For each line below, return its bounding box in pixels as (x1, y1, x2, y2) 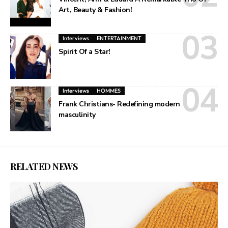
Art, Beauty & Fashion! (59, 5, 132, 15)
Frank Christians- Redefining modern (59, 99, 180, 109)
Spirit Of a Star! (59, 47, 110, 57)
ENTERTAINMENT (97, 34, 142, 42)
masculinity (59, 110, 96, 120)
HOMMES (97, 87, 121, 94)
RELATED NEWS (10, 160, 77, 173)
